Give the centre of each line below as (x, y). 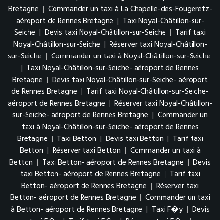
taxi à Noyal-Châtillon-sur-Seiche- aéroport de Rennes (110, 127)
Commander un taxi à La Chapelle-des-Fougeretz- (130, 9)
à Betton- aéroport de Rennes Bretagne (76, 209)
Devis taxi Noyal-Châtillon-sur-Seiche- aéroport (130, 80)
